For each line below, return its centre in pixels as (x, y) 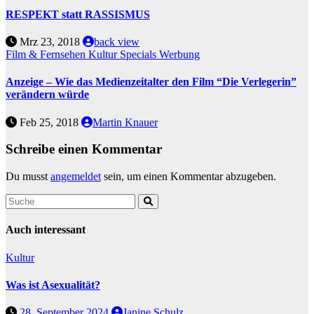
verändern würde (47, 95)
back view (117, 42)
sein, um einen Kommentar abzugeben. (189, 177)
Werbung (179, 55)
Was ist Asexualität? (53, 285)
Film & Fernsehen (47, 55)
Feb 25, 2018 (49, 122)
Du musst (28, 177)
